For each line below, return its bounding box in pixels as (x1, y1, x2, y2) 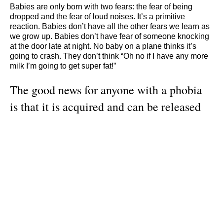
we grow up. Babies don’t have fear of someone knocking (10, 32, 209, 40)
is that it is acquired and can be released (10, 99, 201, 115)
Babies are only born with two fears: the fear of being (10, 2, 192, 11)
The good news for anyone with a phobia (10, 82, 202, 98)
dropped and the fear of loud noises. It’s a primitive (10, 12, 185, 21)
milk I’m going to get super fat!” (10, 61, 116, 70)
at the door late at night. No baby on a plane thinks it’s (10, 41, 196, 50)
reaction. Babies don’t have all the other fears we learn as (10, 22, 210, 31)
